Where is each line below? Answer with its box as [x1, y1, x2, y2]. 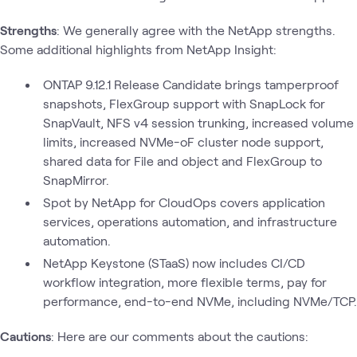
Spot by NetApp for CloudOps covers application [43, 194, 325, 210]
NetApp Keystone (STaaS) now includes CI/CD [43, 254, 305, 270]
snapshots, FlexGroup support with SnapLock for [42, 95, 325, 111]
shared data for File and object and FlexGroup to [42, 152, 322, 168]
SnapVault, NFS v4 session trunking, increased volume [42, 114, 354, 130]
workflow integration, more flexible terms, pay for [42, 273, 327, 289]
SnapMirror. [42, 171, 109, 187]
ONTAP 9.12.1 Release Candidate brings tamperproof [43, 76, 339, 92]
